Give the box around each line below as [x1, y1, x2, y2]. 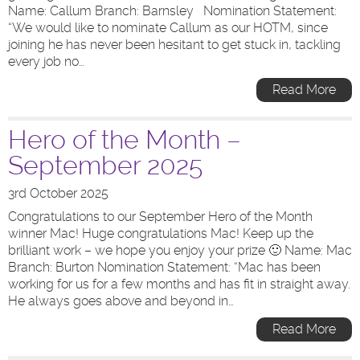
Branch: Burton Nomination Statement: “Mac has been [8, 260, 321, 275]
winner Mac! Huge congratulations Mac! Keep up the [8, 226, 313, 241]
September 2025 [8, 150, 202, 181]
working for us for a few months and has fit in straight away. [8, 276, 350, 292]
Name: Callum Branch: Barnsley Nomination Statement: [8, 3, 337, 18]
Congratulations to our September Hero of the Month [8, 209, 313, 224]
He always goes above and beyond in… [8, 293, 234, 309]
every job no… [8, 54, 84, 69]
